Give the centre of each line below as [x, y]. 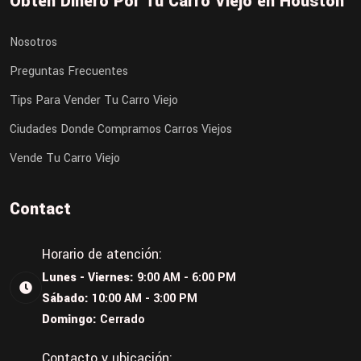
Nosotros [33, 42]
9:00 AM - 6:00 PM [187, 278]
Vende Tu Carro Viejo [65, 158]
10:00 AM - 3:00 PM [145, 299]
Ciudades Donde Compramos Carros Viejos [121, 129]
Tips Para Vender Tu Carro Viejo [94, 100]
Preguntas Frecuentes [69, 71]
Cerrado [122, 320]
